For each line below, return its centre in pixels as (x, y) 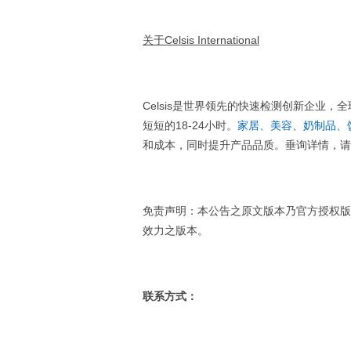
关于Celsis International (201, 40)
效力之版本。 (175, 230)
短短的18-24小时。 (190, 125)
